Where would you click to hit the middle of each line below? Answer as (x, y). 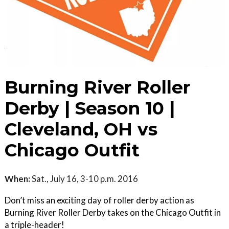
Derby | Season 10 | (90, 109)
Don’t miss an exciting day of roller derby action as (99, 200)
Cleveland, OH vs (81, 130)
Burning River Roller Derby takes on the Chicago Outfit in (113, 213)
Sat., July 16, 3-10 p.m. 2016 (84, 179)
